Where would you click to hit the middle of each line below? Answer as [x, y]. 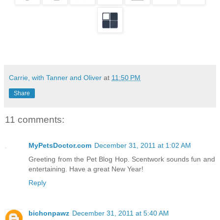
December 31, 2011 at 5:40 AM [121, 213]
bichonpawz [49, 213]
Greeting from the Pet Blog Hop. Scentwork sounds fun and [122, 159]
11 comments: [35, 120]
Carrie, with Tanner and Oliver [55, 78]
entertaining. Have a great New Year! [86, 169]
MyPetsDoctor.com [60, 145]
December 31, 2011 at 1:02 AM [143, 145]
